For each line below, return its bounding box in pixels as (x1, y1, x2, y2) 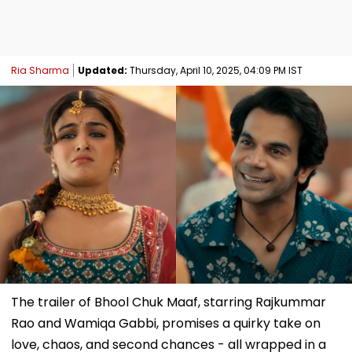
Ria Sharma (11, 63, 69, 77)
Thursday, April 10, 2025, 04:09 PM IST (127, 63, 302, 77)
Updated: (78, 63, 127, 77)
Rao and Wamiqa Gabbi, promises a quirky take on (11, 313, 321, 332)
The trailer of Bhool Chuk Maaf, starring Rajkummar (11, 292, 326, 311)
